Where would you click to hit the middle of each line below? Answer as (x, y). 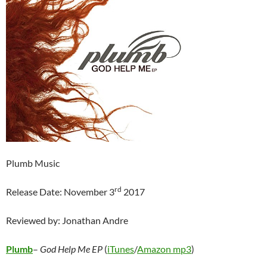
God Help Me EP (71, 249)
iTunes (121, 249)
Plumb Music (33, 163)
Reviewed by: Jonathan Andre (67, 221)
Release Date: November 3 (60, 192)
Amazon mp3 (164, 249)
